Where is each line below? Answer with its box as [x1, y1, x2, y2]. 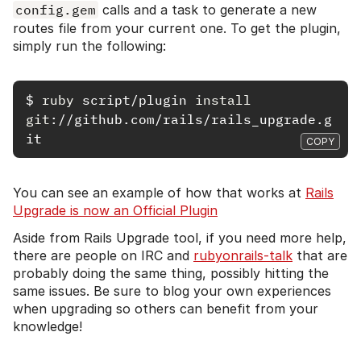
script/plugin [82, 92, 195, 109]
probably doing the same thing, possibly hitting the [13, 265, 329, 282]
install [195, 92, 251, 109]
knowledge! [13, 318, 82, 335]
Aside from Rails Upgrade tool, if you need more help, [13, 230, 346, 247]
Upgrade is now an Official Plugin [13, 202, 218, 219]
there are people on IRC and [13, 247, 193, 264]
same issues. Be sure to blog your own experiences [13, 283, 331, 300]
